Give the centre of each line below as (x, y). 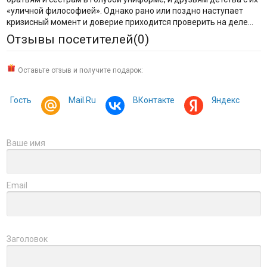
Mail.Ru (82, 100)
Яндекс (225, 100)
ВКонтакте (153, 100)
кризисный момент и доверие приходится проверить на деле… (130, 22)
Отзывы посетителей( (72, 39)
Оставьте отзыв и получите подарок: (79, 70)
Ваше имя (26, 143)
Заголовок (27, 239)
